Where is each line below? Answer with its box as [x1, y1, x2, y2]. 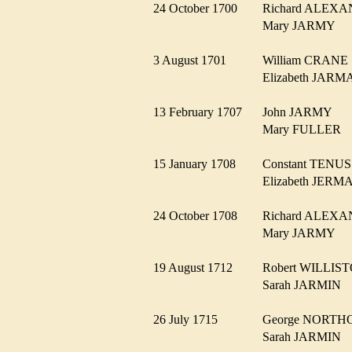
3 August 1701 [153, 53, 236, 67]
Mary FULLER [262, 122, 350, 136]
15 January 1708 [153, 156, 245, 170]
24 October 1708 [153, 208, 247, 222]
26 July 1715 [153, 312, 227, 326]
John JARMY [262, 104, 341, 119]
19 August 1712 [153, 260, 242, 274]
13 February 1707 [153, 104, 251, 119]
